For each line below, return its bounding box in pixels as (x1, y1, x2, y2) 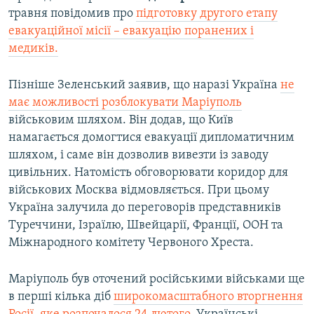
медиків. (8, 42, 58, 56)
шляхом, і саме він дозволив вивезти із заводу (8, 149, 268, 163)
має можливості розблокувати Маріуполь (8, 96, 242, 110)
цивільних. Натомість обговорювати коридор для (8, 166, 288, 180)
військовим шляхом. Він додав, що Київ (8, 114, 233, 128)
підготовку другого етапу (136, 7, 278, 21)
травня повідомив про (8, 7, 136, 21)
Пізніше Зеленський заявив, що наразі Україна (8, 78, 280, 93)
